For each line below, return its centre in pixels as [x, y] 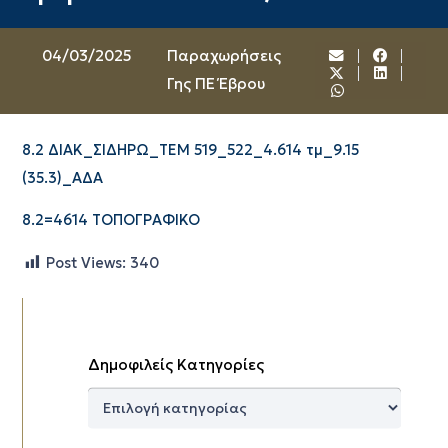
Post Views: [85, 262]
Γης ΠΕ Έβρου [215, 83]
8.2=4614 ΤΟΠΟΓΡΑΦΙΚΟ [110, 220]
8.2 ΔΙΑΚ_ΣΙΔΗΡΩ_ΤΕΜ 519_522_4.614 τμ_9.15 [190, 149]
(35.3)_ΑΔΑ [62, 177]
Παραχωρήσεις [223, 55]
